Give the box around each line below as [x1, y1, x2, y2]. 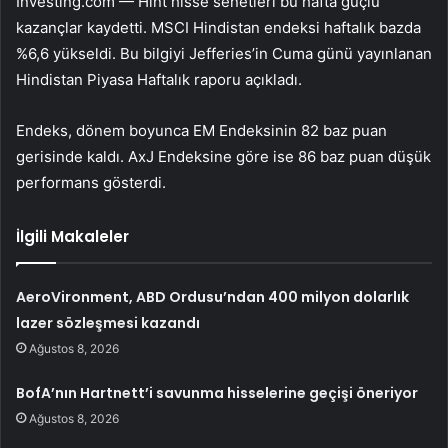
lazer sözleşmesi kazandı [16, 313, 201, 334]
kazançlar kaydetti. [16, 18, 151, 38]
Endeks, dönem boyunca [16, 121, 193, 141]
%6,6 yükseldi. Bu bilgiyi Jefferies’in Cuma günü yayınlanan [16, 44, 432, 64]
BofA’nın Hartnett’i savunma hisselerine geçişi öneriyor [16, 383, 419, 404]
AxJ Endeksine [128, 147, 232, 167]
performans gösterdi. [16, 173, 166, 193]
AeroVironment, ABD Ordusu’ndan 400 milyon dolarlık [16, 287, 410, 308]
